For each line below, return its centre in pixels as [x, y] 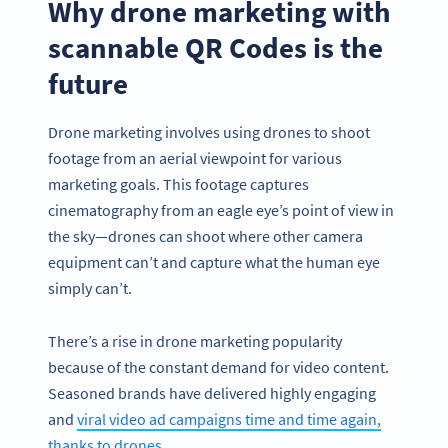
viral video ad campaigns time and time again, [229, 418]
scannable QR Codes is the [215, 48]
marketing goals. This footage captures [178, 183]
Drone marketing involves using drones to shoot [209, 131]
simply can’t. [91, 287]
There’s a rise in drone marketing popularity [195, 340]
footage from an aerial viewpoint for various [195, 157]
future [88, 84]
